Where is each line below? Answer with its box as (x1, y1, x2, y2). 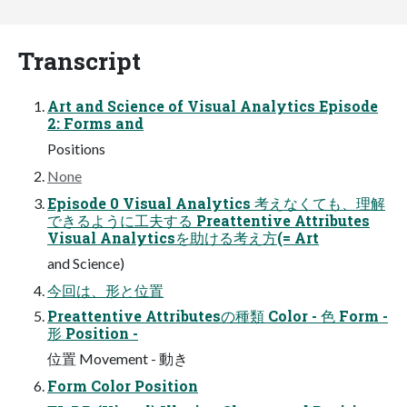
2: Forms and (47, 113, 144, 133)
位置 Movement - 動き (47, 349, 188, 367)
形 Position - (47, 323, 138, 342)
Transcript (18, 44, 141, 76)
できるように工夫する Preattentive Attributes (47, 210, 370, 230)
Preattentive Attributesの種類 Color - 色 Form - (47, 305, 388, 325)
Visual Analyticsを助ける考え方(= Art (47, 227, 319, 247)
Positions (47, 139, 105, 157)
